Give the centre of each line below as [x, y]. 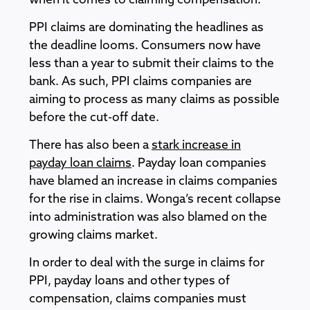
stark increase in [196, 145]
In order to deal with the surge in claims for [147, 263]
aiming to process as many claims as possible [154, 100]
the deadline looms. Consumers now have [145, 46]
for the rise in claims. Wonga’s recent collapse [155, 199]
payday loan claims [80, 163]
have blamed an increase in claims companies [153, 181]
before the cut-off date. [94, 118]
